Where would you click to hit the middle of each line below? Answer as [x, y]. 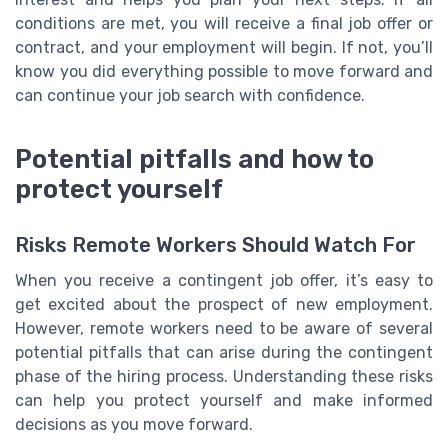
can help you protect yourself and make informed [224, 401]
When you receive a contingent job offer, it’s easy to [224, 281]
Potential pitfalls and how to [194, 159]
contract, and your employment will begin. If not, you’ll [224, 48]
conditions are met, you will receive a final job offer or [224, 24]
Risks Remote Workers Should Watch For [215, 245]
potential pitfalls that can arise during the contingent [224, 353]
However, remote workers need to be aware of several [224, 329]
